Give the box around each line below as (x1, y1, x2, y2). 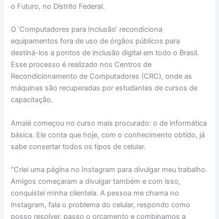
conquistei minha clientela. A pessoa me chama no (11, 188, 179, 197)
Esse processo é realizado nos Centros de (11, 60, 152, 69)
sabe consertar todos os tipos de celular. (11, 142, 146, 151)
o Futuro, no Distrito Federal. (11, 1, 105, 11)
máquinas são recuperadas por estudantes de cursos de (11, 84, 198, 93)
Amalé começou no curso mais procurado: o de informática (11, 118, 207, 128)
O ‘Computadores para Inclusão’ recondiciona (11, 25, 163, 34)
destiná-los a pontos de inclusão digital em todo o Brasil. (11, 48, 199, 58)
